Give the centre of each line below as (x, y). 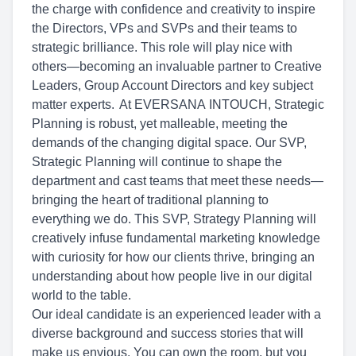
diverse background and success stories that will (168, 333)
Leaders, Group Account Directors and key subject (172, 85)
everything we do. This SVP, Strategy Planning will (174, 219)
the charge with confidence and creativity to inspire (174, 9)
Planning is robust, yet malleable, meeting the (160, 124)
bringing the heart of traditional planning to (150, 200)
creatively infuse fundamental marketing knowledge (176, 238)
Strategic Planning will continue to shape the (157, 162)
